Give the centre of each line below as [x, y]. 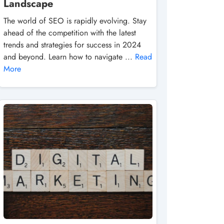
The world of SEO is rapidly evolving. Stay [75, 21]
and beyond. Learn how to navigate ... [69, 57]
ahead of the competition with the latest [70, 33]
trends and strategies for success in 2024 [72, 45]
